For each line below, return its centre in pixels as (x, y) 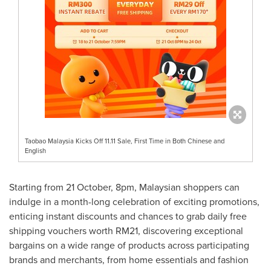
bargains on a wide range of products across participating (129, 245)
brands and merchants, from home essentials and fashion (129, 260)
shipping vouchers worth (62, 230)
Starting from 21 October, (62, 187)
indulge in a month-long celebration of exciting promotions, (134, 201)
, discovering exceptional (191, 230)
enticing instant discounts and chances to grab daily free (128, 216)
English (35, 150)
